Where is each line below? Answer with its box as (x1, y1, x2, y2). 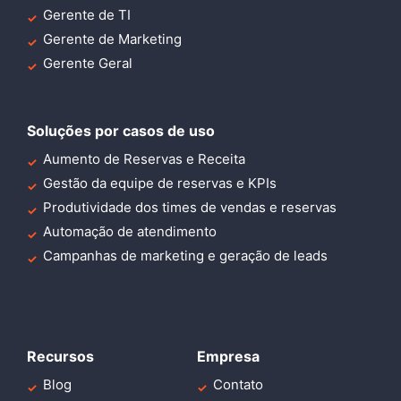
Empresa (197, 347, 260, 366)
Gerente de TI (43, 6, 131, 24)
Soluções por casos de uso (27, 122, 218, 141)
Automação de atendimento (43, 223, 217, 241)
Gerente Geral (43, 55, 132, 73)
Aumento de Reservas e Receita (43, 150, 245, 168)
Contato (213, 376, 264, 394)
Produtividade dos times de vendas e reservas (43, 199, 337, 217)
